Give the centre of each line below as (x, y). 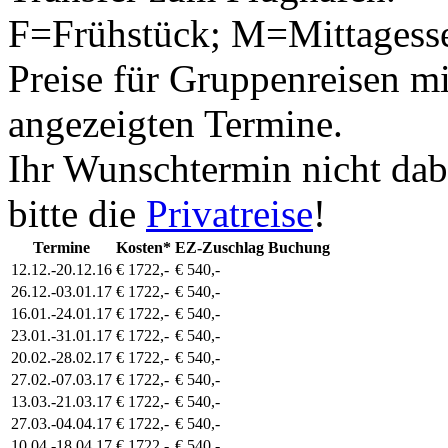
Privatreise (229, 214)
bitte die (77, 214)
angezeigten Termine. (175, 124)
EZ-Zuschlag (219, 248)
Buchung (299, 248)
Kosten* (143, 248)
